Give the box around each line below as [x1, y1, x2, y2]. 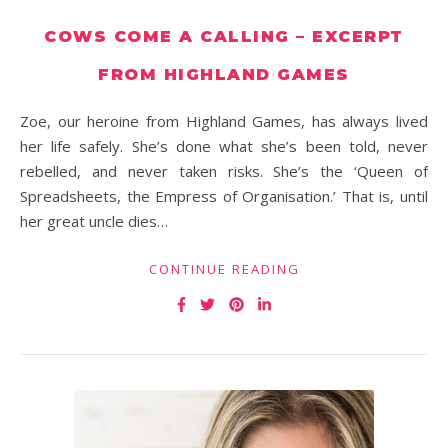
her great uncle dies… [20, 211, 168, 231]
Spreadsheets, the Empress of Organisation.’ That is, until [20, 186, 428, 206]
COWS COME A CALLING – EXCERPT [44, 27, 404, 46]
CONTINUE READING [148, 260, 300, 278]
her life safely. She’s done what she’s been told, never [20, 136, 428, 156]
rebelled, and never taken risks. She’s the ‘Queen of [20, 161, 428, 181]
